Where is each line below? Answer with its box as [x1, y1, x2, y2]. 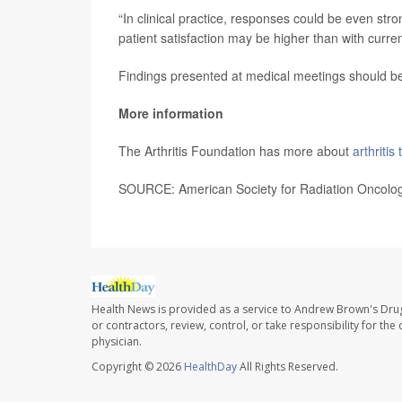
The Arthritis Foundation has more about [118, 142, 353, 160]
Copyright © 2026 [92, 359, 184, 375]
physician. [92, 334, 142, 350]
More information [118, 104, 223, 122]
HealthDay [184, 359, 237, 375]
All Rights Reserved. [237, 359, 338, 375]
